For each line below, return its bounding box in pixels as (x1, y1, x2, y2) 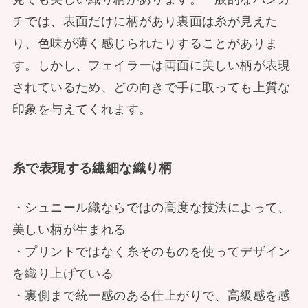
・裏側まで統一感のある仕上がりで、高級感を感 (12, 288, 291, 302)
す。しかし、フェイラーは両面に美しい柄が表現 (12, 58, 291, 73)
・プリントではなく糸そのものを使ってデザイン (12, 244, 291, 258)
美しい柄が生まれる (12, 222, 126, 236)
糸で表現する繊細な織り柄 (12, 160, 173, 175)
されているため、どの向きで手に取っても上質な (12, 80, 291, 95)
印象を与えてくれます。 (12, 102, 152, 117)
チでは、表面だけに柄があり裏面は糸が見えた (12, 14, 278, 29)
